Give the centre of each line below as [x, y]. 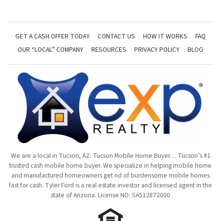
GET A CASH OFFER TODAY [53, 37]
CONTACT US [116, 37]
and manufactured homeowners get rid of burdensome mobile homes [110, 175]
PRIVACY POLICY [157, 49]
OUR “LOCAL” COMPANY [51, 49]
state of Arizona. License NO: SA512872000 [110, 195]
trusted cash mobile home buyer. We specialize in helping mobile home [110, 166]
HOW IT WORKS [165, 37]
